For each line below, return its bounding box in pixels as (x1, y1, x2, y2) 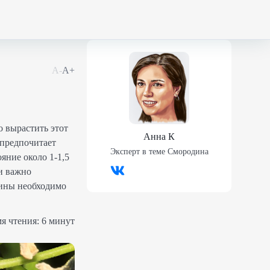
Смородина (167, 147, 209, 156)
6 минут (42, 215, 75, 226)
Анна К (143, 131, 175, 142)
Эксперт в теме (110, 147, 165, 156)
